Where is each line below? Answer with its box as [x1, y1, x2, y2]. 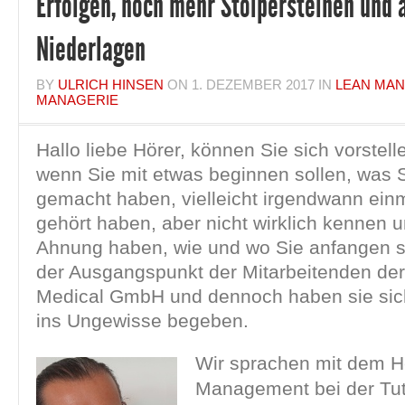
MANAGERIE [36, 92, 118, 108]
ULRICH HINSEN [58, 77, 164, 92]
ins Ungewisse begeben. [36, 310, 249, 331]
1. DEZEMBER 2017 [192, 77, 315, 92]
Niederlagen [36, 31, 146, 69]
